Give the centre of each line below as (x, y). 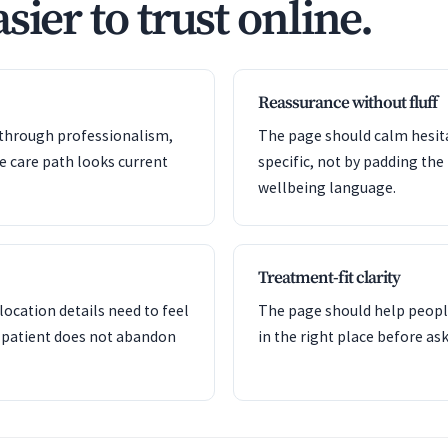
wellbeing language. (327, 187)
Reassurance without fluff (347, 103)
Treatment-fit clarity (329, 278)
